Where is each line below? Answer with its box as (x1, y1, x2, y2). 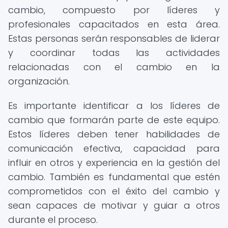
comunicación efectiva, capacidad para (8, 142, 220, 155)
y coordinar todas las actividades (8, 46, 220, 59)
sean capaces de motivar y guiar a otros (8, 199, 220, 212)
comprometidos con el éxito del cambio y (8, 185, 220, 197)
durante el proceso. (8, 213, 98, 226)
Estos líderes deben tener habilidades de (8, 128, 220, 140)
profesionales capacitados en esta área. (8, 18, 220, 31)
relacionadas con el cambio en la (8, 61, 220, 73)
